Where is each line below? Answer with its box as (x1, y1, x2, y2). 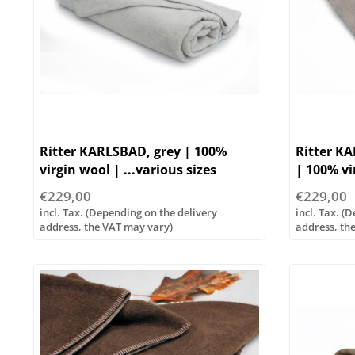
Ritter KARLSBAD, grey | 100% (40, 142, 227, 160)
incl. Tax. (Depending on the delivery (40, 204, 217, 219)
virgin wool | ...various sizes (40, 160, 216, 178)
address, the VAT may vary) (40, 219, 173, 234)
